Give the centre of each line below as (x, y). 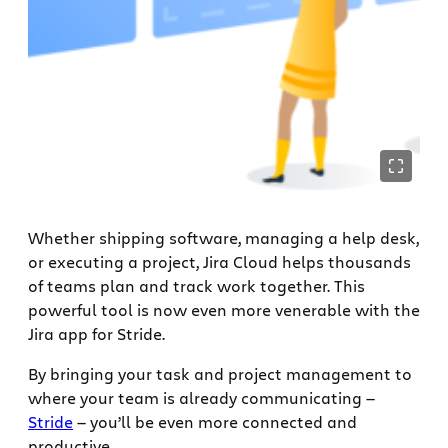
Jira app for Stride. (96, 334)
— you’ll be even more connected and (215, 422)
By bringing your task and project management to (220, 374)
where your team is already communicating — (201, 398)
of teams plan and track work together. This (196, 286)
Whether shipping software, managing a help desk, (223, 238)
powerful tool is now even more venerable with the (224, 310)
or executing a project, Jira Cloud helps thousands (219, 262)
